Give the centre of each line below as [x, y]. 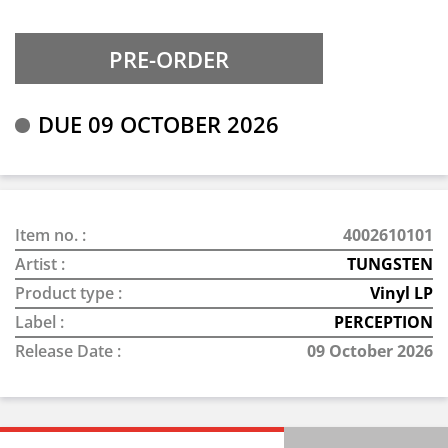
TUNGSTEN [390, 264]
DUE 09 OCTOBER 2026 [158, 124]
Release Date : [68, 351]
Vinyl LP [401, 293]
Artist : [40, 264]
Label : [39, 322]
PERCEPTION [383, 322]
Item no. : [50, 235]
